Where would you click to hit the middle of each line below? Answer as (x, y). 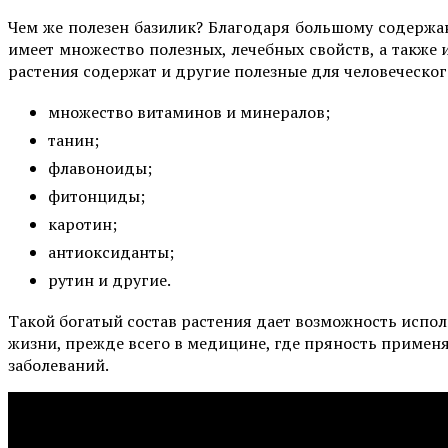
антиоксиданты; (111, 251)
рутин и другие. (109, 279)
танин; (73, 139)
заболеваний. (58, 364)
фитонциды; (96, 195)
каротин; (82, 223)
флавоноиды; (100, 167)
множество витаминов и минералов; (189, 111)
